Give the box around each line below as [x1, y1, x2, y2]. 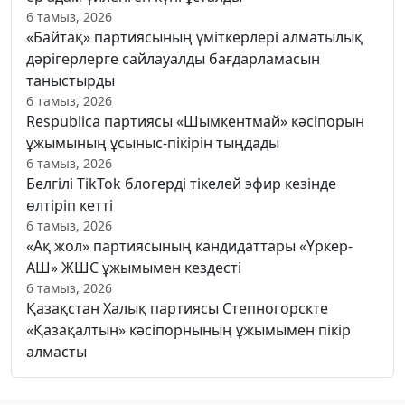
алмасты [26, 341, 87, 362]
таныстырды [26, 70, 115, 90]
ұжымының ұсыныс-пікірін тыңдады [26, 132, 279, 153]
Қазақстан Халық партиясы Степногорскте [26, 297, 328, 318]
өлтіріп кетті [26, 194, 113, 215]
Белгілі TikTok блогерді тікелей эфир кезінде [26, 173, 336, 193]
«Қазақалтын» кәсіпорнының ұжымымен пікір [26, 319, 351, 340]
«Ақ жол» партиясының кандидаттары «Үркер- [26, 235, 353, 256]
